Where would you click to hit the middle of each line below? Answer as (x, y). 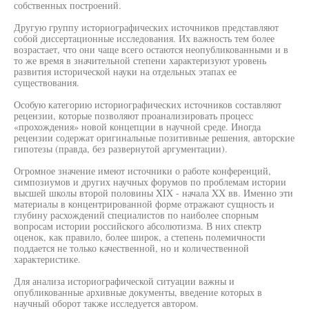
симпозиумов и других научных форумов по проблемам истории (150, 182)
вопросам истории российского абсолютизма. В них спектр (138, 226)
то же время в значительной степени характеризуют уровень (140, 60)
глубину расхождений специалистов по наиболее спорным (136, 215)
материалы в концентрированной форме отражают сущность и (144, 204)
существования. (47, 82)
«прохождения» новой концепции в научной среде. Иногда (137, 127)
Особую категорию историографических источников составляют (148, 104)
